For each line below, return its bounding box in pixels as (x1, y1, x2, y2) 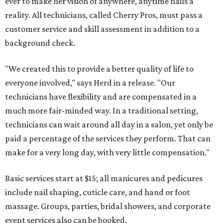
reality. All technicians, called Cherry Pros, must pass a (5, 10, 203, 20)
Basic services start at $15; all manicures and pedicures (5, 173, 203, 184)
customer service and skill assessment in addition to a (5, 24, 200, 34)
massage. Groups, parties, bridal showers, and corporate (5, 201, 211, 212)
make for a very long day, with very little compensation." (5, 147, 210, 158)
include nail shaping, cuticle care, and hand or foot (5, 187, 190, 198)
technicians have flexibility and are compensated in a (5, 92, 197, 102)
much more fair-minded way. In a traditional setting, (5, 106, 198, 116)
